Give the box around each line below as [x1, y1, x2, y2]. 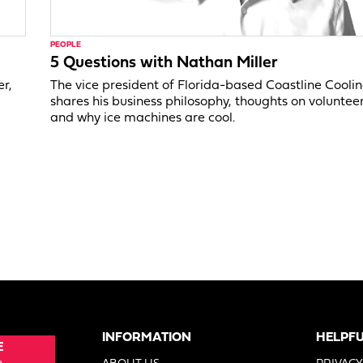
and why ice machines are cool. [50, 111, 236, 125]
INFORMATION [102, 331, 192, 344]
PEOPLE [50, 40, 82, 49]
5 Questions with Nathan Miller [50, 54, 279, 71]
